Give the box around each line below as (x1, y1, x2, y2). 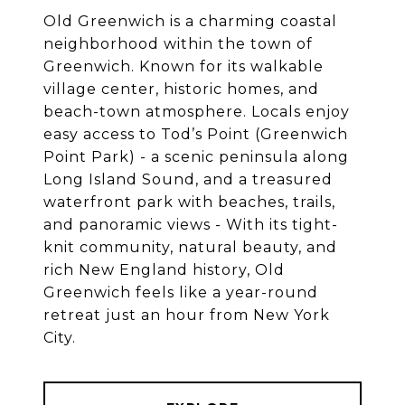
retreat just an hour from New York (43, 306, 330, 325)
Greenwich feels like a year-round (43, 284, 318, 302)
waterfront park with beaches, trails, (43, 193, 335, 212)
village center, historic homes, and (43, 80, 319, 99)
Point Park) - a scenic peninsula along (43, 148, 349, 166)
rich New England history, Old (43, 261, 285, 279)
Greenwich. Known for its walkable (43, 58, 324, 76)
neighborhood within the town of (43, 35, 313, 53)
